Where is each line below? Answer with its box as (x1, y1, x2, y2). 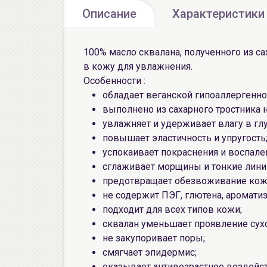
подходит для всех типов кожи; (103, 204, 242, 215)
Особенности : (83, 75, 145, 86)
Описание (82, 7, 136, 21)
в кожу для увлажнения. (83, 61, 193, 72)
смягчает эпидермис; (103, 247, 197, 258)
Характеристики (172, 7, 265, 21)
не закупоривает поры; (103, 232, 205, 244)
